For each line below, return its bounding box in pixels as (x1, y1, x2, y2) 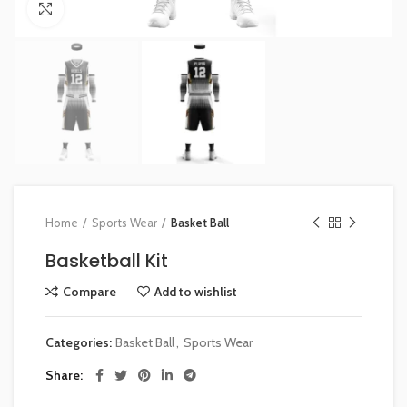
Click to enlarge (64, 2, 144, 16)
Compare (63, 283, 116, 301)
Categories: (45, 334, 114, 352)
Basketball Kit (45, 248, 168, 274)
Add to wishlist (154, 283, 237, 301)
